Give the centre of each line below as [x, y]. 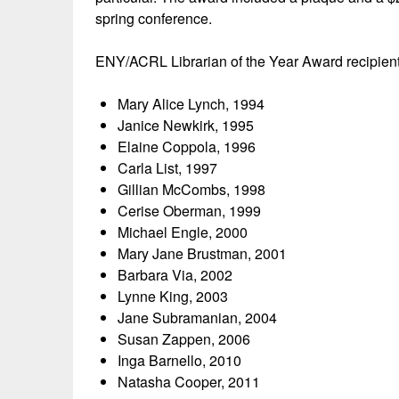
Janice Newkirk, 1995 [186, 125]
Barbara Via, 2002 [175, 275]
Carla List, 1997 [167, 168]
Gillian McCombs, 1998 [191, 189]
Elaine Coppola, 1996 [187, 147]
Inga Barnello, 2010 [179, 360]
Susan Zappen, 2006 [184, 339]
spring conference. [154, 18]
